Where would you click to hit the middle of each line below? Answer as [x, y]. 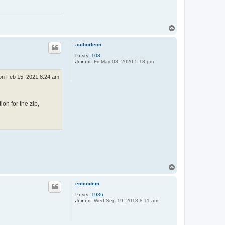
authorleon [88, 45]
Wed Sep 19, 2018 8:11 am [125, 200]
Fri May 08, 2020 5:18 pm [123, 62]
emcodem [87, 183]
